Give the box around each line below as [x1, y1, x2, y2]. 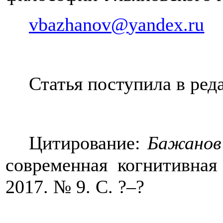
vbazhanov [29, 14, 111, 35]
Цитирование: [29, 132, 148, 154]
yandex [128, 14, 184, 35]
